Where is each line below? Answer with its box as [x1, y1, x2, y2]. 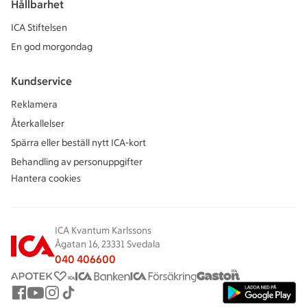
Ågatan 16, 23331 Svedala [55, 238, 160, 251]
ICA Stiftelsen [11, 22, 67, 34]
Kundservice [11, 75, 72, 88]
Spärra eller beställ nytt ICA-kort [11, 137, 146, 149]
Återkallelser [11, 118, 64, 130]
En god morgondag [11, 41, 93, 53]
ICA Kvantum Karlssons [55, 225, 151, 237]
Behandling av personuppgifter [11, 156, 143, 169]
